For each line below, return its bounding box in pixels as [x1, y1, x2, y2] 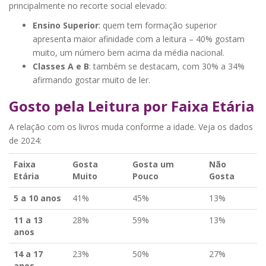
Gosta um [132, 158, 174, 170]
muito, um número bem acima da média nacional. [33, 46, 224, 58]
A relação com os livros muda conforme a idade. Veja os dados [9, 121, 253, 132]
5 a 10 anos [14, 192, 61, 204]
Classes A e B [33, 60, 89, 72]
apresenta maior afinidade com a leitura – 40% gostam [33, 33, 245, 45]
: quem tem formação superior [99, 19, 217, 31]
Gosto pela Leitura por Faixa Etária [9, 96, 254, 116]
